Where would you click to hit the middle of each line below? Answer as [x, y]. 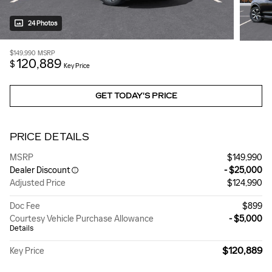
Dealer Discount [40, 171]
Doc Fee [25, 206]
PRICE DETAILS [49, 137]
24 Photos [42, 24]
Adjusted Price [38, 183]
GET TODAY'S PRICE [136, 96]
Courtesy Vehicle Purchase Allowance [82, 219]
